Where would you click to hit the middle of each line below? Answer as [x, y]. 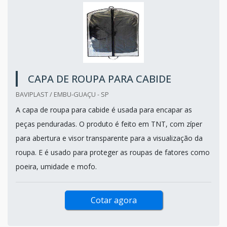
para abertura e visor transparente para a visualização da [109, 138]
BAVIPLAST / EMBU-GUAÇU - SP [62, 94]
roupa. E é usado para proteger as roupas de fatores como [113, 152]
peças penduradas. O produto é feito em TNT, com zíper [109, 124]
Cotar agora [113, 200]
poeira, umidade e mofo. [56, 166]
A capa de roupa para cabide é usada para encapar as [104, 109]
